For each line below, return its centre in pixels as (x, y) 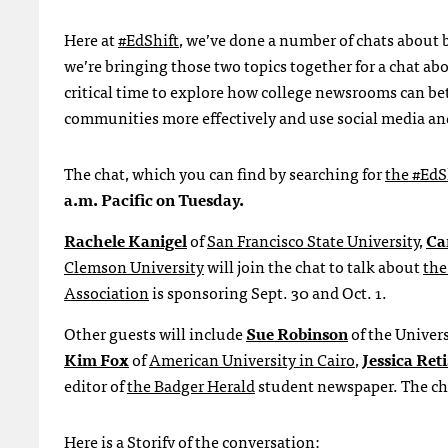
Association (106, 291)
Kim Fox (96, 358)
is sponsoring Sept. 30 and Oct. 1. (268, 291)
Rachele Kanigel (125, 239)
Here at (91, 38)
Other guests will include (155, 332)
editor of (95, 384)
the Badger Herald (191, 384)
